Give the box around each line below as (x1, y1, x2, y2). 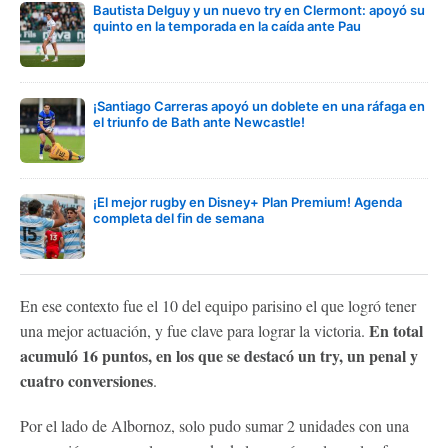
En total (369, 319, 423, 342)
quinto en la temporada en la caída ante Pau (93, 18, 361, 34)
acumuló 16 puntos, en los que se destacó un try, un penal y (20, 344, 418, 367)
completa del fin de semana (93, 210, 264, 226)
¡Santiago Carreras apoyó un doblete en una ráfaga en (93, 98, 425, 114)
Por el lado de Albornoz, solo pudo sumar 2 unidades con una (20, 415, 409, 436)
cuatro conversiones (20, 369, 153, 392)
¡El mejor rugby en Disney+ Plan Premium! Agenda (93, 194, 402, 210)
